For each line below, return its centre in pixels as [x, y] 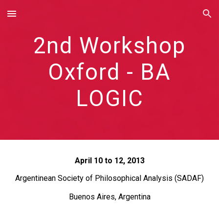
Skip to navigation [181, 18]
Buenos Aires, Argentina [109, 197]
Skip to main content [43, 18]
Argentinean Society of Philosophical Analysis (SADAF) [109, 178]
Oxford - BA [109, 72]
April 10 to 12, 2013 [109, 161]
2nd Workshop [109, 46]
